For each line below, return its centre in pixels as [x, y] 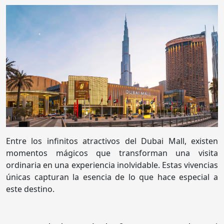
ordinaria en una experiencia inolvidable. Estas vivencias [112, 165]
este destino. [30, 189]
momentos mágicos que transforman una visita [112, 153]
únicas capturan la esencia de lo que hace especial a [112, 177]
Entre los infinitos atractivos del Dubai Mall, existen [112, 141]
